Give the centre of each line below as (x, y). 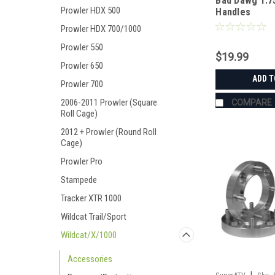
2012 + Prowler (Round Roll (109, 132)
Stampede (79, 180)
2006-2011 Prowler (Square (109, 103)
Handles (233, 12)
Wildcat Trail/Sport (94, 217)
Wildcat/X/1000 (89, 235)
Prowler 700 (82, 84)
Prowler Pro (82, 161)
